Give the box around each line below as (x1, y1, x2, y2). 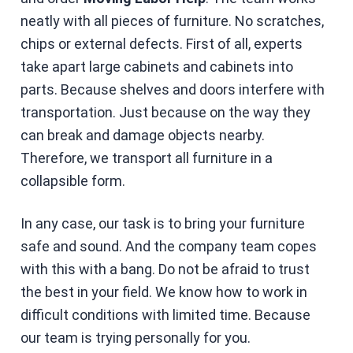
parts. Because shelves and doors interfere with (20, 80, 325, 98)
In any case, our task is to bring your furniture (20, 214, 305, 232)
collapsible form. (20, 172, 125, 189)
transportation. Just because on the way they (20, 103, 310, 121)
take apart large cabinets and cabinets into (20, 58, 293, 75)
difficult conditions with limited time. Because (20, 306, 310, 323)
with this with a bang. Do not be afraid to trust (20, 260, 310, 277)
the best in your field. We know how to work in (20, 283, 307, 300)
